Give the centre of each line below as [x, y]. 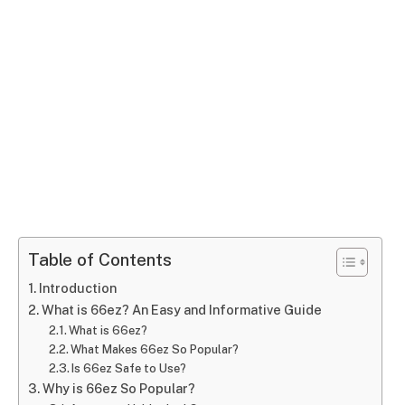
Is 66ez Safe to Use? [129, 368]
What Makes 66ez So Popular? [155, 349]
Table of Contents [100, 260]
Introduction [77, 287]
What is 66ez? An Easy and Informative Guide [181, 309]
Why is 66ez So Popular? [118, 388]
